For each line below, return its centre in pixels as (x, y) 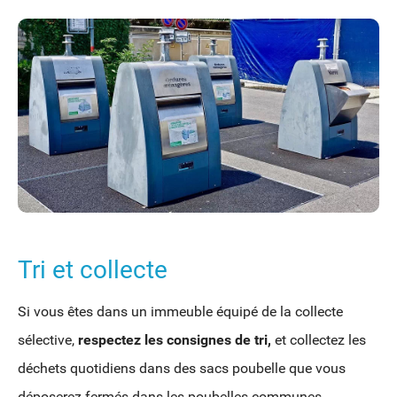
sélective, (48, 340)
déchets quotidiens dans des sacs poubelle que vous (182, 369)
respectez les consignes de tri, (175, 340)
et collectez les (319, 340)
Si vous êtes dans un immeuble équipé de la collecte (180, 312)
